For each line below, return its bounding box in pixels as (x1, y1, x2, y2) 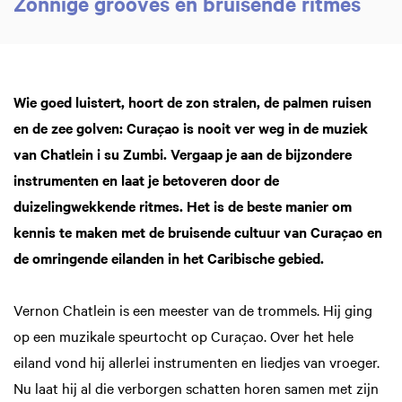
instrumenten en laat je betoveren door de (13, 170, 279, 189)
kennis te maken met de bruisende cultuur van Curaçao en (13, 222, 382, 241)
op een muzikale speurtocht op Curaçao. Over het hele (13, 326, 354, 345)
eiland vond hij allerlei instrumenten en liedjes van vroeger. (13, 352, 380, 371)
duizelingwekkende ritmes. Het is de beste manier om (13, 196, 352, 215)
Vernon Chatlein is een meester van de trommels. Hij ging (13, 300, 372, 319)
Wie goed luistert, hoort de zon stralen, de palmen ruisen (13, 92, 371, 111)
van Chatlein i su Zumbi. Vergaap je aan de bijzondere (13, 144, 352, 163)
